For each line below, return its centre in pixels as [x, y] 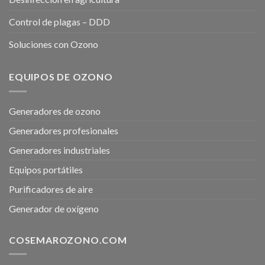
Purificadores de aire [51, 189]
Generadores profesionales [64, 130]
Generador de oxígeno [54, 208]
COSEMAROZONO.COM [68, 240]
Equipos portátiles [46, 169]
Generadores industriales [59, 150]
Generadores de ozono [55, 111]
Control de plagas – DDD [59, 22]
